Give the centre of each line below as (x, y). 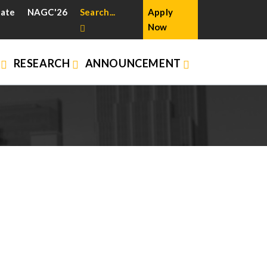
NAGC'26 (47, 12)
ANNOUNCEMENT (134, 63)
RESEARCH (43, 63)
